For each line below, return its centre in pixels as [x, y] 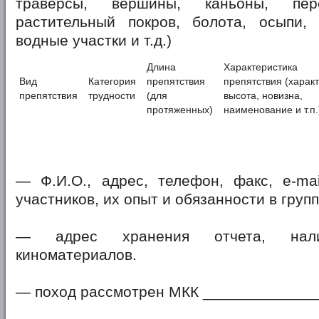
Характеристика [261, 67]
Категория [112, 81]
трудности [112, 95]
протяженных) [180, 109]
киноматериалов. [76, 255]
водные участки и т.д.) [94, 40]
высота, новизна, [263, 95]
